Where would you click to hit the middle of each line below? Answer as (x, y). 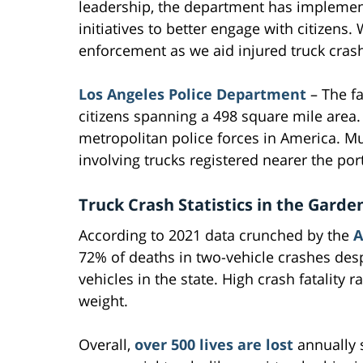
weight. (103, 301)
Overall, (107, 345)
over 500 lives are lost (214, 345)
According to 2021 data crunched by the (216, 235)
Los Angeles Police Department (192, 94)
